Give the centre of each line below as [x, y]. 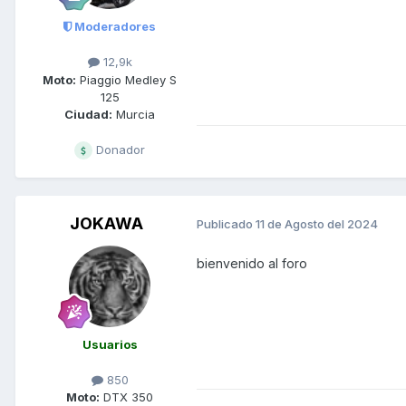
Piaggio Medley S [126, 79]
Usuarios [110, 344]
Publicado [226, 224]
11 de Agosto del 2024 [317, 224]
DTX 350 [126, 396]
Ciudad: [88, 114]
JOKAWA [106, 223]
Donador [119, 149]
